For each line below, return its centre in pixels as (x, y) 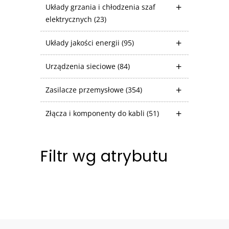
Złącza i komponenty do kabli (96, 113)
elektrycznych (70, 19)
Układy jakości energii (84, 42)
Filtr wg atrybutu (104, 156)
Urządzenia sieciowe (82, 66)
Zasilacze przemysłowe (86, 89)
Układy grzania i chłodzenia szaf (100, 7)
